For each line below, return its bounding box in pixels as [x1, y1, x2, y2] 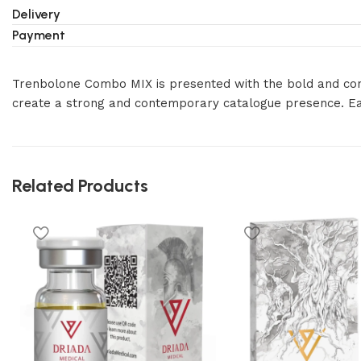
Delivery [12, 6, 60, 22]
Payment [12, 27, 65, 43]
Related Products [12, 175, 148, 197]
